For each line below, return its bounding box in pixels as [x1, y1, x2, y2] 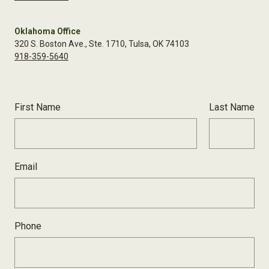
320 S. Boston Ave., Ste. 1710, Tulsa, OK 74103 [14, 39, 189, 49]
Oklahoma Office [14, 26, 80, 37]
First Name [14, 101, 61, 113]
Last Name [209, 101, 255, 113]
